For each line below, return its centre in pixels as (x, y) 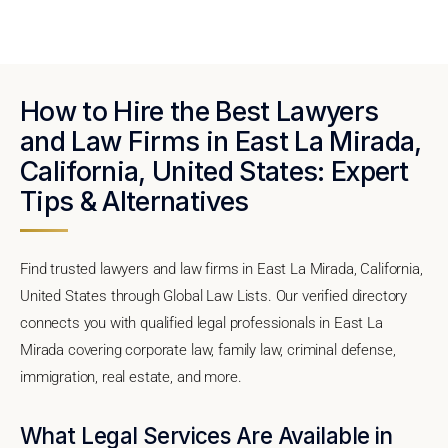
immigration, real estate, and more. (131, 376)
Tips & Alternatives (134, 200)
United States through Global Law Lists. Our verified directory (214, 295)
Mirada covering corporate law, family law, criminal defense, (208, 349)
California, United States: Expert (214, 170)
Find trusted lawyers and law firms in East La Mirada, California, (221, 268)
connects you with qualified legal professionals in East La (201, 322)
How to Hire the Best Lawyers (199, 110)
